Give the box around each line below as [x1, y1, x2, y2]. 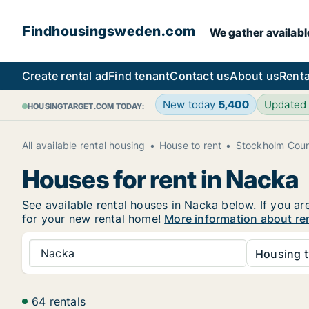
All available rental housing [22, 139, 146, 151]
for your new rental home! [22, 212, 165, 226]
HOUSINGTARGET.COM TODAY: [28, 101, 144, 111]
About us [230, 69, 280, 83]
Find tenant [108, 69, 170, 83]
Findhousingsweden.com [22, 23, 196, 39]
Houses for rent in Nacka [22, 164, 299, 195]
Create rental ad [22, 69, 109, 83]
